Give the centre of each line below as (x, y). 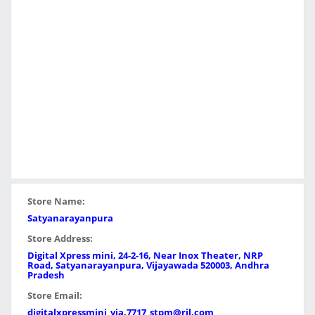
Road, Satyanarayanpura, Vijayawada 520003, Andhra (148, 265)
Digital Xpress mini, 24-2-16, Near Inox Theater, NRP (145, 255)
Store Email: (55, 295)
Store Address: (60, 238)
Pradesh (46, 275)
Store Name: (56, 201)
